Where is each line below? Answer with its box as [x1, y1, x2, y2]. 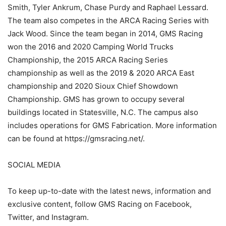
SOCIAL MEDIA [8, 159, 61, 169]
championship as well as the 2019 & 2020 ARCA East [8, 68, 194, 78]
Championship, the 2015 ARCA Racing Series [8, 54, 168, 65]
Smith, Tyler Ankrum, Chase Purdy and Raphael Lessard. [8, 2, 208, 12]
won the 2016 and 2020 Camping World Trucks [8, 41, 174, 51]
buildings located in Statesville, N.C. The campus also [8, 107, 198, 117]
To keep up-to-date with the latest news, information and [8, 186, 211, 196]
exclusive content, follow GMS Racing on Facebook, [8, 199, 192, 209]
